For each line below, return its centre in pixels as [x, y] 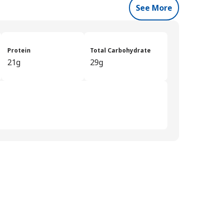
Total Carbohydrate [121, 50]
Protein [19, 50]
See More [154, 8]
